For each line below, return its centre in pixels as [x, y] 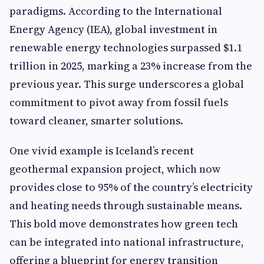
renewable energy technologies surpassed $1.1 [126, 47]
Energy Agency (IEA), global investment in [113, 29]
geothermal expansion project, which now [115, 169]
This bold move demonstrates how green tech [124, 224]
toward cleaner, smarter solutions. [96, 121]
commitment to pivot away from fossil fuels [119, 102]
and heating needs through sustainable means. [126, 205]
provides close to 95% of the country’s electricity [131, 187]
